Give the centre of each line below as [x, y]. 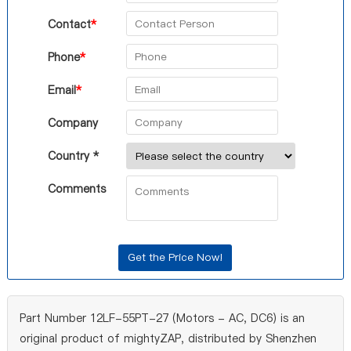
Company [72, 123]
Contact [69, 24]
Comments [76, 189]
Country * [73, 156]
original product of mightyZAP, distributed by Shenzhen [168, 338]
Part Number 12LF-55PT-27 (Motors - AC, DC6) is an [162, 318]
